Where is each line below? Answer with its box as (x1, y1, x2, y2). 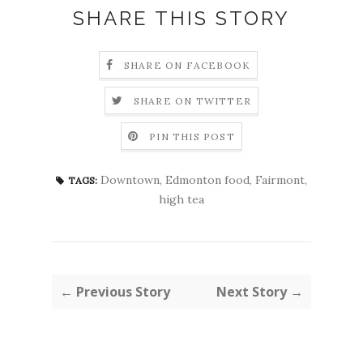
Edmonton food (165, 172, 250, 187)
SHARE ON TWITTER (133, 95, 252, 108)
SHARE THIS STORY (73, 6, 290, 30)
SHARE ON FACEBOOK (123, 59, 251, 72)
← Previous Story (60, 282, 170, 301)
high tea (159, 191, 204, 207)
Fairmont (255, 172, 305, 187)
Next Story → (216, 282, 303, 301)
